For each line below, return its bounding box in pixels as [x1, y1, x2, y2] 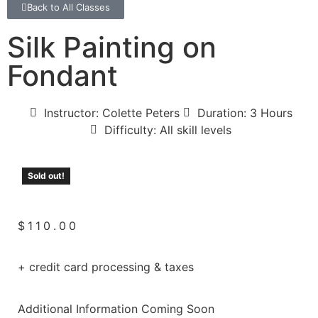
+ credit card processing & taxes [18, 260, 194, 275]
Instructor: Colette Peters [43, 105, 180, 120]
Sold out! [28, 170, 65, 181]
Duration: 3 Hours [197, 105, 292, 120]
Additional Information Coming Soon [18, 301, 214, 316]
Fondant [7, 57, 118, 93]
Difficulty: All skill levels [104, 122, 231, 137]
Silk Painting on [7, 29, 216, 65]
